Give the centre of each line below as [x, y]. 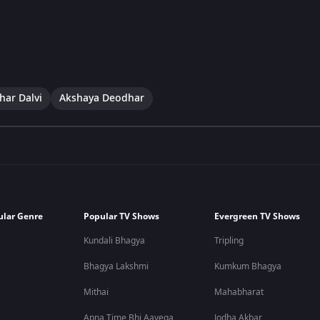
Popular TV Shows [122, 216]
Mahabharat [239, 292]
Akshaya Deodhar [102, 98]
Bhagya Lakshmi [116, 266]
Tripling [229, 241]
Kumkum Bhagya [248, 266]
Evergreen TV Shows [257, 216]
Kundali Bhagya [115, 241]
